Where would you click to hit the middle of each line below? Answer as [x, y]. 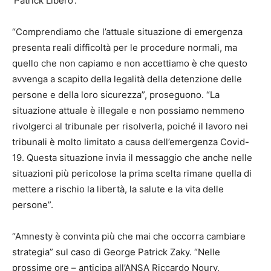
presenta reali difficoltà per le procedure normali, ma [125, 47]
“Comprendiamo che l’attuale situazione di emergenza [127, 31]
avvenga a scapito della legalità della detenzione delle [127, 79]
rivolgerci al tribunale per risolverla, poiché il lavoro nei [130, 126]
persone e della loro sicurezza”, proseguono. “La [116, 94]
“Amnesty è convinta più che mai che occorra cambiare [129, 236]
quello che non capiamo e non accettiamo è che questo [130, 63]
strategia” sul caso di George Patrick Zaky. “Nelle [116, 252]
